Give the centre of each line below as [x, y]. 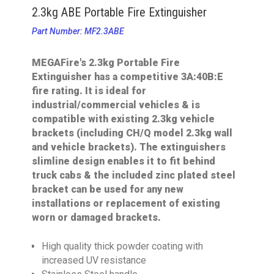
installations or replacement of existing [126, 204]
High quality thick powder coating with [123, 246]
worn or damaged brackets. [97, 218]
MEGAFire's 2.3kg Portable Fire [106, 63]
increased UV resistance [94, 261]
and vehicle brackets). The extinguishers [129, 147]
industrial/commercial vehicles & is [116, 105]
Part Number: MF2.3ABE [78, 31]
